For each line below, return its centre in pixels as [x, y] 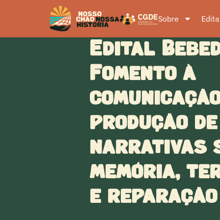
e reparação [153, 197]
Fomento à [142, 74]
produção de [153, 123]
